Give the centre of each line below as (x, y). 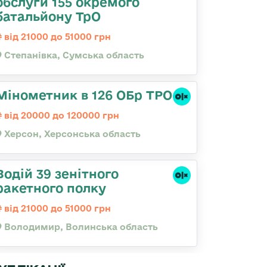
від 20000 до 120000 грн (60, 115)
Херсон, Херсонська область (71, 134)
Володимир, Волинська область (80, 227)
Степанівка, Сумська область (73, 55)
